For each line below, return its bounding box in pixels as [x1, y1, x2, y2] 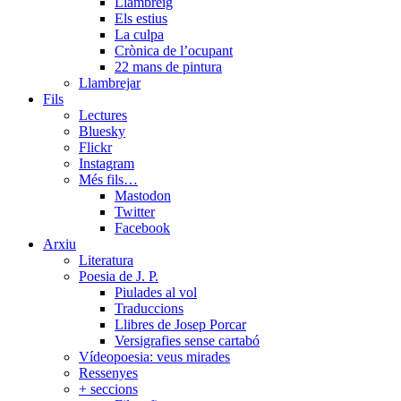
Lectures [79, 107, 127, 124]
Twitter [115, 204, 155, 220]
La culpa [115, 27, 164, 43]
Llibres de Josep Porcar [115, 317, 246, 333]
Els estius [115, 11, 167, 27]
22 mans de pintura [115, 59, 222, 75]
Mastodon [115, 188, 171, 204]
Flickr [79, 140, 112, 156]
